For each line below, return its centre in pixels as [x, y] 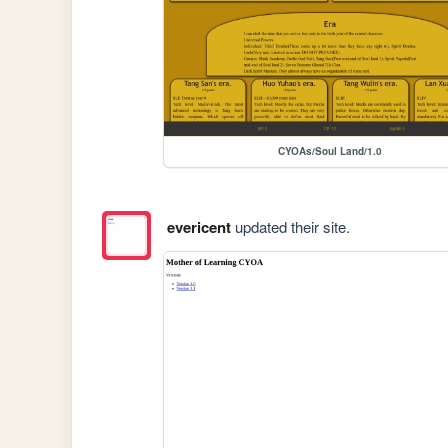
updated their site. [290, 227]
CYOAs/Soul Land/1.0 [330, 150]
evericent [198, 227]
